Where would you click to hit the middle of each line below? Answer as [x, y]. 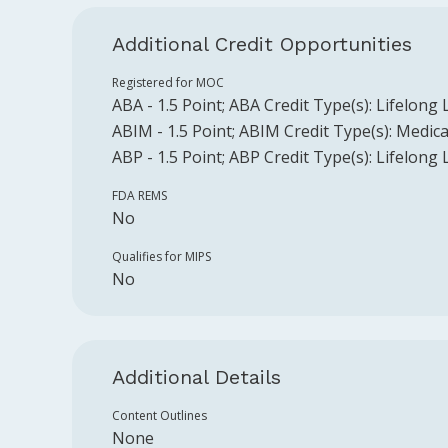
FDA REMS [139, 195]
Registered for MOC [168, 82]
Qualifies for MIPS [161, 256]
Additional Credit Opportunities [262, 44]
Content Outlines [159, 415]
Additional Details [196, 377]
